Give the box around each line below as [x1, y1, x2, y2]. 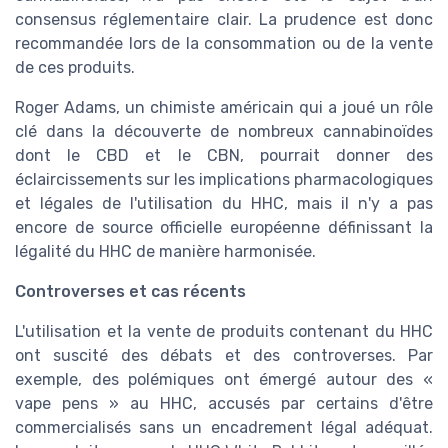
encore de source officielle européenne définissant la [15, 217, 433, 237]
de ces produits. [15, 57, 135, 77]
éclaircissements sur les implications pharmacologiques [15, 169, 433, 189]
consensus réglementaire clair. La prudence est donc [15, 9, 433, 29]
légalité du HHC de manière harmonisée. [15, 241, 316, 261]
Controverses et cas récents [15, 281, 246, 301]
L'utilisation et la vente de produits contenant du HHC [15, 321, 433, 341]
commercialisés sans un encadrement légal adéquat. [15, 417, 433, 437]
